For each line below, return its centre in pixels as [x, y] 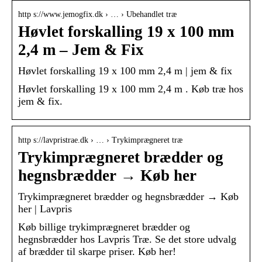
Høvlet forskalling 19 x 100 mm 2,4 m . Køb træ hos [131, 89]
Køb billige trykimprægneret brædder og [104, 227]
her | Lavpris [45, 209]
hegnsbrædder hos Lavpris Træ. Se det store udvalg [127, 239]
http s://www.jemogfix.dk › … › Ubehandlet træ [97, 15]
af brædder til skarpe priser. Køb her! [97, 252]
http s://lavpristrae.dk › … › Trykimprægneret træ [100, 140]
